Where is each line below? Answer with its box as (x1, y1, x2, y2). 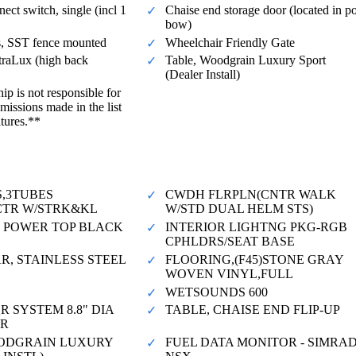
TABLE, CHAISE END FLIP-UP (165, 303, 340, 317)
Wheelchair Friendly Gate (165, 35, 295, 49)
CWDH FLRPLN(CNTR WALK (165, 188, 336, 202)
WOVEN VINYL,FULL (165, 266, 293, 281)
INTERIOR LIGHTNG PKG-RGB (165, 220, 347, 234)
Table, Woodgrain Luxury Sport (165, 53, 326, 68)
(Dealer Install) (165, 68, 240, 82)
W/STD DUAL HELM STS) (165, 202, 313, 216)
